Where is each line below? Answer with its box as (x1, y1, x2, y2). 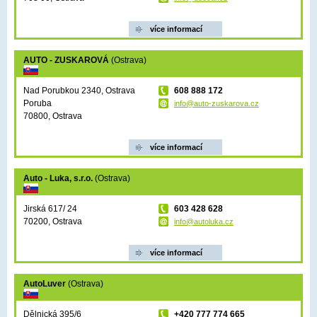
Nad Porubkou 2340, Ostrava (23, 86, 135, 96)
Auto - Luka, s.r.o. (23, 173, 95, 183)
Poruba (23, 98, 52, 108)
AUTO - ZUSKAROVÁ (23, 55, 111, 65)
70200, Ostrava (23, 217, 82, 226)
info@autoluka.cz (173, 217, 234, 226)
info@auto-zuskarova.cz (173, 99, 259, 108)
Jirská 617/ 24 (23, 204, 77, 214)
